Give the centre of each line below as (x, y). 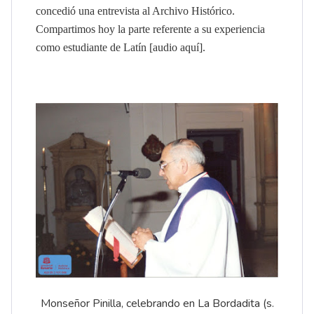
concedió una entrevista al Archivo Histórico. (135, 11)
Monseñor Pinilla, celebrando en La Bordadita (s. (157, 304)
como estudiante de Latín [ (94, 48)
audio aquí (176, 48)
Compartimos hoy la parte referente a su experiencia (150, 29)
